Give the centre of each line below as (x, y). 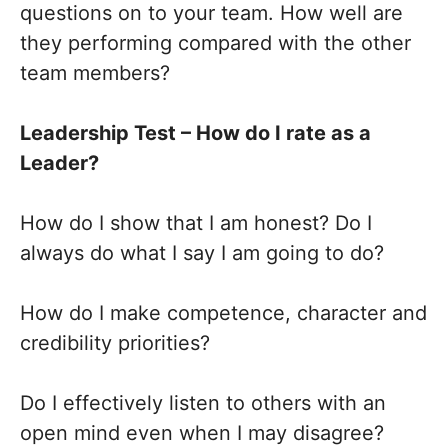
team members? (95, 73)
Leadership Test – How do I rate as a (195, 133)
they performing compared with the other (215, 43)
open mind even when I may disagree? (202, 433)
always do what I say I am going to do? (202, 253)
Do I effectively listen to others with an (203, 403)
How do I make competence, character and (223, 313)
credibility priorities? (115, 343)
